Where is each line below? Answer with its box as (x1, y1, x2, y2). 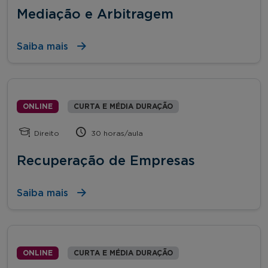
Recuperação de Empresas (17, 154, 195, 167)
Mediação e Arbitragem (17, 7, 173, 21)
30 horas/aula (89, 129, 144, 137)
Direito (32, 129, 60, 137)
